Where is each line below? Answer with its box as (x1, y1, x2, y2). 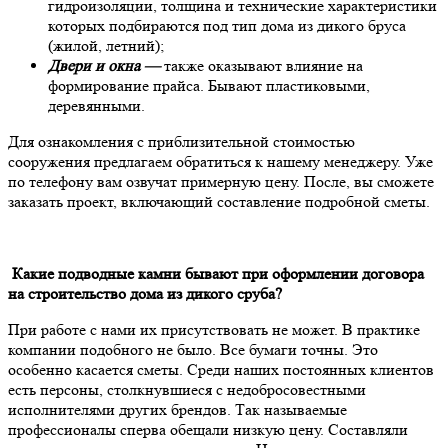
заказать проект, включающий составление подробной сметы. (8, 191, 430, 211)
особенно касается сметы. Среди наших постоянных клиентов (8, 359, 434, 379)
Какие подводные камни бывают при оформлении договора (8, 263, 424, 283)
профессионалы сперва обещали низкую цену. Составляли (8, 419, 408, 439)
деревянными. (48, 95, 145, 115)
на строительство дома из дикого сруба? (8, 283, 282, 303)
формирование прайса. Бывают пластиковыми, (48, 75, 370, 95)
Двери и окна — (48, 55, 160, 75)
